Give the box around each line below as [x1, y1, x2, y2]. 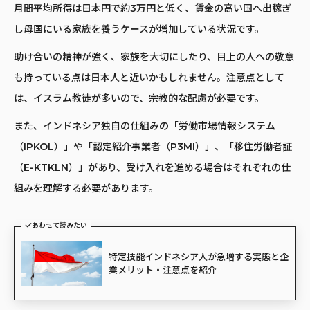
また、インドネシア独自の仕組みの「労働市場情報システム [14, 120, 275, 133]
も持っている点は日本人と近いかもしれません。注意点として [14, 71, 284, 84]
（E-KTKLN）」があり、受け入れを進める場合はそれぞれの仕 [14, 161, 291, 174]
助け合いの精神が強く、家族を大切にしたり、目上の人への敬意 [14, 51, 294, 64]
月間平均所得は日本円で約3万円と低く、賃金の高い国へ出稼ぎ [14, 2, 291, 15]
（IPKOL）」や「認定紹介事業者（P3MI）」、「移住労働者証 [14, 140, 292, 154]
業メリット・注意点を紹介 [108, 264, 217, 275]
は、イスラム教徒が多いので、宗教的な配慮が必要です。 [14, 92, 264, 105]
